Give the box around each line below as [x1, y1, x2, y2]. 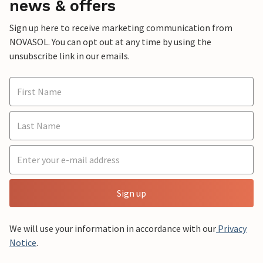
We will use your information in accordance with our [9, 222, 216, 235]
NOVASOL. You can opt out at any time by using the [9, 36, 211, 48]
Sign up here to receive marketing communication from [9, 22, 232, 34]
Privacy [216, 222, 247, 235]
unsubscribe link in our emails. [9, 50, 130, 62]
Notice [9, 237, 36, 249]
